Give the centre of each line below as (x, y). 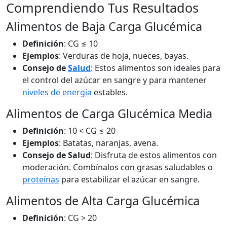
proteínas (41, 179)
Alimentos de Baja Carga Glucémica (104, 26)
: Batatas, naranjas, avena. (108, 143)
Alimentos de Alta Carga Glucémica (103, 201)
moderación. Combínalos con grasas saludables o (118, 167)
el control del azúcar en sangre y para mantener (115, 80)
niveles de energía (57, 92)
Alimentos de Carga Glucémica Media (109, 113)
